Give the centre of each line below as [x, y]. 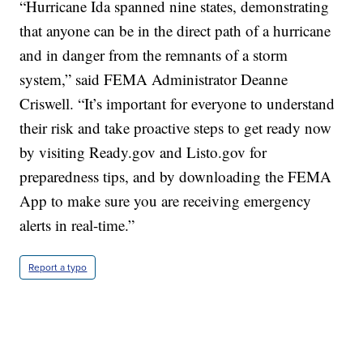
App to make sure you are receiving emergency [166, 200]
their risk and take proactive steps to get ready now [176, 127]
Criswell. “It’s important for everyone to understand [177, 103]
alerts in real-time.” [77, 224]
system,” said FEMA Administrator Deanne [154, 79]
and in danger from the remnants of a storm [154, 54]
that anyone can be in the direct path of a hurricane [175, 30]
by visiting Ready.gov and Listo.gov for [143, 152]
